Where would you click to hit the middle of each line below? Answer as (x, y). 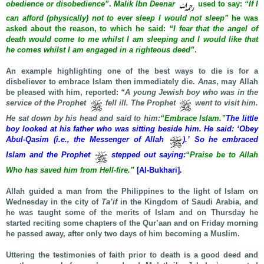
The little (242, 118)
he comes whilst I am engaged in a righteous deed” (100, 49)
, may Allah (237, 81)
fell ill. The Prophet (141, 103)
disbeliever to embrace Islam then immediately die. (102, 81)
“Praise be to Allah (222, 154)
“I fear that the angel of (214, 28)
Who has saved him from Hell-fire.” (70, 170)
